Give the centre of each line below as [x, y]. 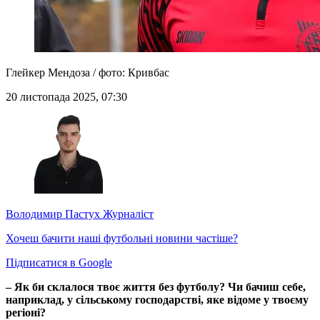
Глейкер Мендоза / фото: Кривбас [87, 73]
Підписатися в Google [59, 263]
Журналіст [127, 214]
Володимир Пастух [53, 214]
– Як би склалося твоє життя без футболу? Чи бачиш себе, [156, 287]
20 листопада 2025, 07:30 [66, 97]
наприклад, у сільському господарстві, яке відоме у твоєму [157, 300]
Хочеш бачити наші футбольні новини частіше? [122, 239]
